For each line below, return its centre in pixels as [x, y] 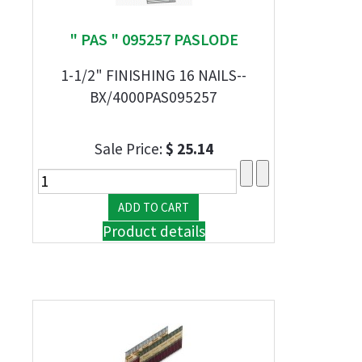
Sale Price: [130, 149]
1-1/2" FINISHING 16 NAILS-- [154, 75]
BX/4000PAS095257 [154, 97]
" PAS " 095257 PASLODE [154, 39]
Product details [154, 231]
